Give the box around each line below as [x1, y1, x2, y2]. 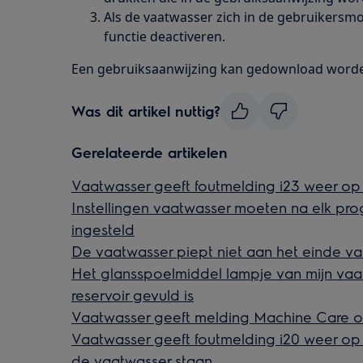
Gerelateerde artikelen [71, 142, 228, 161]
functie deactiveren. [104, 27, 225, 45]
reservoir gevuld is [71, 284, 194, 304]
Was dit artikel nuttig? [71, 100, 220, 120]
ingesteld [71, 219, 135, 238]
